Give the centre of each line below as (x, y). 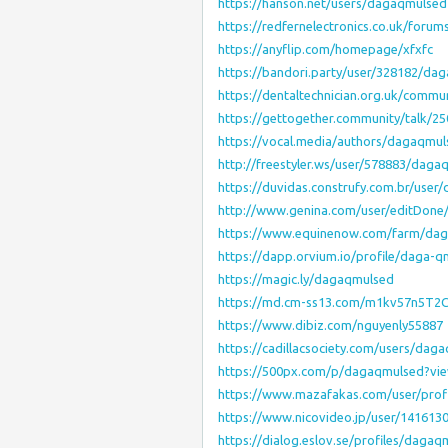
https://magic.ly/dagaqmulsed (306, 279)
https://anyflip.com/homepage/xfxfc (325, 49)
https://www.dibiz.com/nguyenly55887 (330, 325)
